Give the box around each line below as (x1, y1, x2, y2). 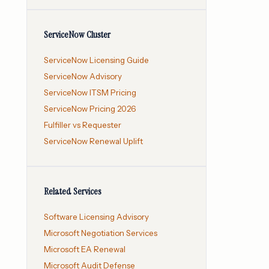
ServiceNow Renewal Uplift (44, 136, 143, 147)
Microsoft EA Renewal (44, 244, 125, 255)
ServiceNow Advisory (44, 71, 122, 82)
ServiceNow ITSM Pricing (44, 88, 136, 98)
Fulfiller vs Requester (44, 120, 121, 130)
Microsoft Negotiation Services (44, 228, 157, 238)
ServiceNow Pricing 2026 (44, 104, 136, 114)
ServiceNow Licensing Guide (44, 55, 149, 65)
